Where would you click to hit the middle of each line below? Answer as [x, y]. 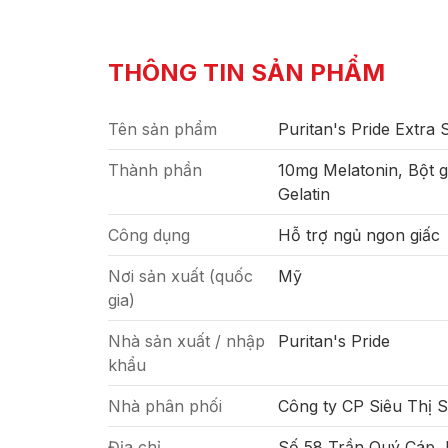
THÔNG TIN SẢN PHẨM [246, 72]
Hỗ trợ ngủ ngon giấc [359, 235]
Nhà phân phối [165, 406]
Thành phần [155, 170]
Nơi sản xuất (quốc [180, 276]
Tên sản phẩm [162, 129]
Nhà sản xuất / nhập [186, 341]
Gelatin [304, 194]
